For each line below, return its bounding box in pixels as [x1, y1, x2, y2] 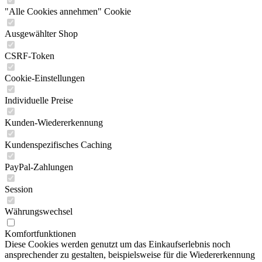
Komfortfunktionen [5, 229, 76, 239]
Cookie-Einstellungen [5, 73, 85, 83]
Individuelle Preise [5, 95, 73, 105]
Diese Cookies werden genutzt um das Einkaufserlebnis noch [5, 239, 230, 249]
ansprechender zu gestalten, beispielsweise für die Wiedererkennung [5, 250, 255, 260]
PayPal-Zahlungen [5, 162, 73, 172]
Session [5, 184, 33, 194]
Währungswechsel [5, 206, 73, 216]
